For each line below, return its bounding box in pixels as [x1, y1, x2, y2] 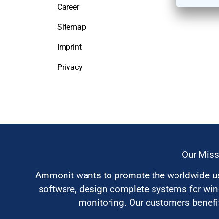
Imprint [57, 43, 82, 52]
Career [57, 2, 79, 12]
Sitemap [57, 22, 86, 32]
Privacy [57, 63, 83, 72]
